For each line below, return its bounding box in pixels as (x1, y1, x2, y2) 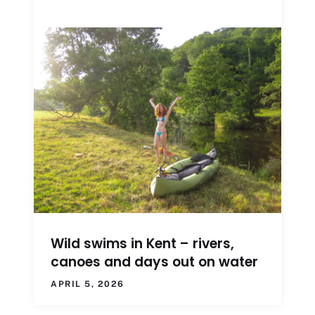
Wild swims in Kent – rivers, (51, 233, 234, 253)
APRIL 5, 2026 (51, 278, 124, 289)
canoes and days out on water (51, 252, 258, 271)
